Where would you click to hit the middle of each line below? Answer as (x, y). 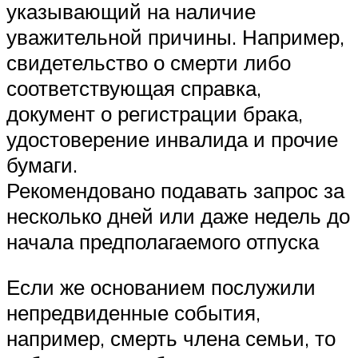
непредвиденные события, (133, 313)
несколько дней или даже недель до (178, 215)
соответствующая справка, (134, 88)
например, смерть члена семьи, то (171, 338)
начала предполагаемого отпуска (163, 241)
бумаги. (42, 164)
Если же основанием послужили (161, 287)
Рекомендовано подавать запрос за (175, 190)
